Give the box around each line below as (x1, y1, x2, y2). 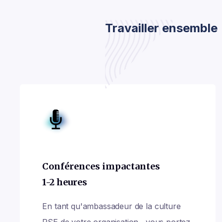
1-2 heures (42, 176, 88, 188)
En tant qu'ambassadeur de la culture (42, 201, 181, 211)
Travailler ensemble (105, 21, 218, 35)
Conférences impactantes (42, 161, 161, 172)
